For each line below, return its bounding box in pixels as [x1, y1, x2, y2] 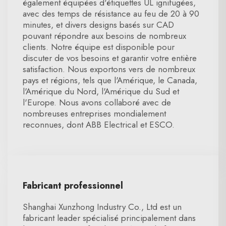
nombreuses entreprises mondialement [23, 107, 166, 120]
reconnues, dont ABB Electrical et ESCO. [23, 119, 175, 131]
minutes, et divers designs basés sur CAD [23, 19, 174, 31]
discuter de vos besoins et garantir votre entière [23, 52, 197, 64]
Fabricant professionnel [23, 179, 123, 192]
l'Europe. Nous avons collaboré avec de [23, 96, 171, 108]
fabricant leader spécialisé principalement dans [23, 212, 196, 224]
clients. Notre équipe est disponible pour [23, 41, 175, 53]
